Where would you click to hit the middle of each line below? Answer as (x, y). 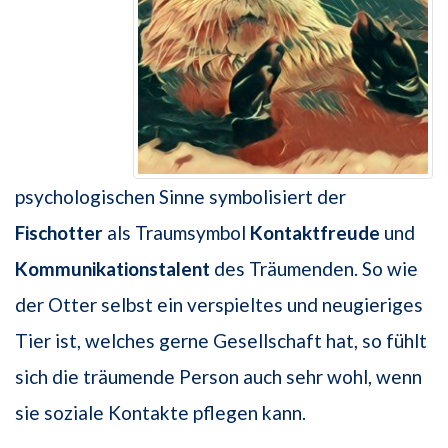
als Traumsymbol (176, 233)
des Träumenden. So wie (314, 269)
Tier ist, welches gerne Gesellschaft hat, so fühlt (221, 341)
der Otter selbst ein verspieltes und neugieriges (219, 305)
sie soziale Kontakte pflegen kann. (160, 413)
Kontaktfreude (317, 233)
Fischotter (59, 233)
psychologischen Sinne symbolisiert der (180, 197)
